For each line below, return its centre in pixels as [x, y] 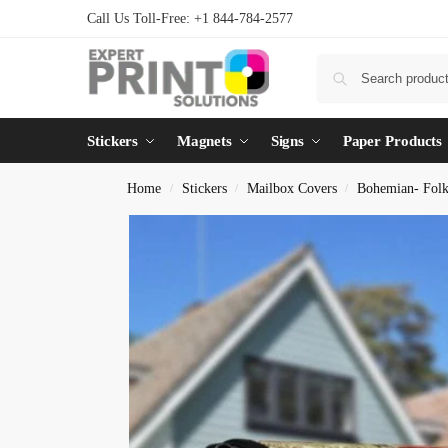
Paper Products [392, 141]
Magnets [204, 141]
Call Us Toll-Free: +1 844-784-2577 [190, 18]
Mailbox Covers [291, 188]
